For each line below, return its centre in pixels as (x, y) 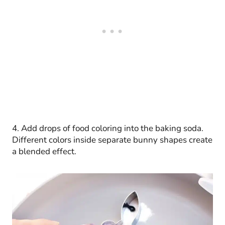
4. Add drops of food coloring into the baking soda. (108, 128)
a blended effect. (44, 151)
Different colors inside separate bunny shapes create (112, 140)
